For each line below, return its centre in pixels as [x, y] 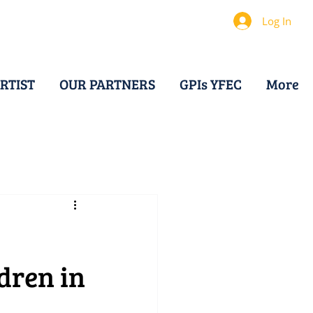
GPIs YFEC [211, 83]
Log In [276, 21]
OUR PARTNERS [107, 83]
